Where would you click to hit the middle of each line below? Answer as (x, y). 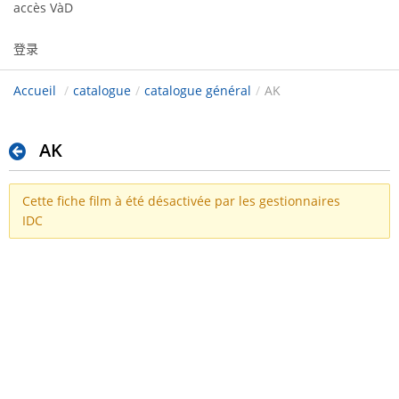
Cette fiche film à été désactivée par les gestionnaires (181, 201)
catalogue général (198, 91)
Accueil (35, 91)
